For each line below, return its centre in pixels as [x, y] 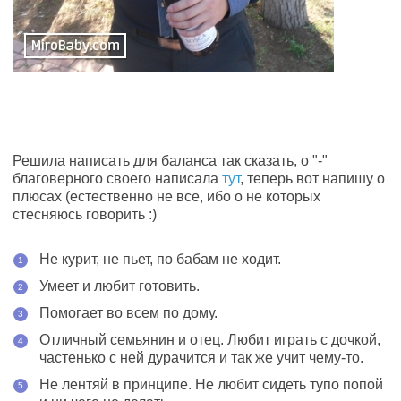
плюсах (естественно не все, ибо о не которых [166, 196]
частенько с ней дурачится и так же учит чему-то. [201, 358]
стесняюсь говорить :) [85, 214]
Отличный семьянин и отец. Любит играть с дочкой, [210, 340]
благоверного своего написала [117, 179]
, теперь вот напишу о [312, 179]
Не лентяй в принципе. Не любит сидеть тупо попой [211, 384]
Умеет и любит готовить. [119, 286]
